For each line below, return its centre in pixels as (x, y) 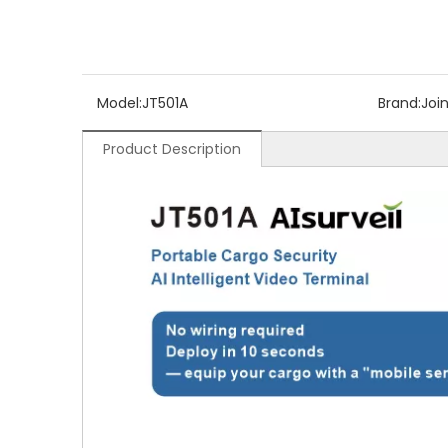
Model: (119, 102)
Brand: (399, 102)
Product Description (172, 148)
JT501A (165, 102)
